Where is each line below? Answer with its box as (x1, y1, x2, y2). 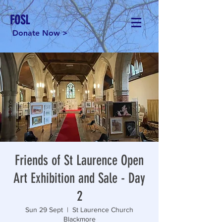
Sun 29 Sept (25, 206, 63, 214)
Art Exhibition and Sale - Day (13, 170, 145, 186)
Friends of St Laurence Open (15, 152, 144, 168)
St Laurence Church (72, 206, 133, 214)
